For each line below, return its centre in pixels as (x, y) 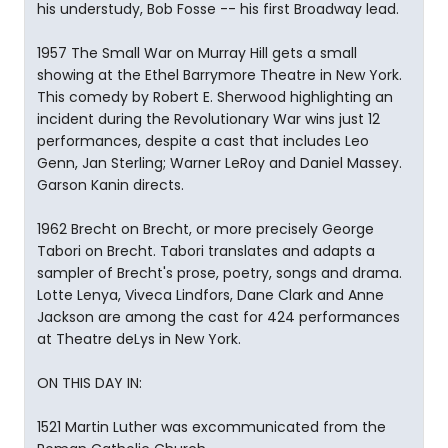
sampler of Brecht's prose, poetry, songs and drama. (219, 273)
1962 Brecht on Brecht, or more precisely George (205, 229)
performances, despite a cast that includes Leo (203, 141)
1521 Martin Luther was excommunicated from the (211, 427)
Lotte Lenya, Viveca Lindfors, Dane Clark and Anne (210, 295)
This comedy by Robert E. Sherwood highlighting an (215, 97)
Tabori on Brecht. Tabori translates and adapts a (206, 251)
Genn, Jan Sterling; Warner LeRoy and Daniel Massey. (219, 163)
